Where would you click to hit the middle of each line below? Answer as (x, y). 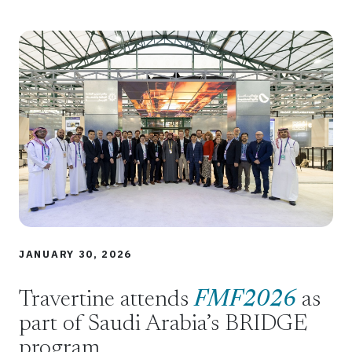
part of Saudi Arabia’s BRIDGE (163, 325)
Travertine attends (106, 301)
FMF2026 (245, 301)
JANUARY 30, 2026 (76, 255)
